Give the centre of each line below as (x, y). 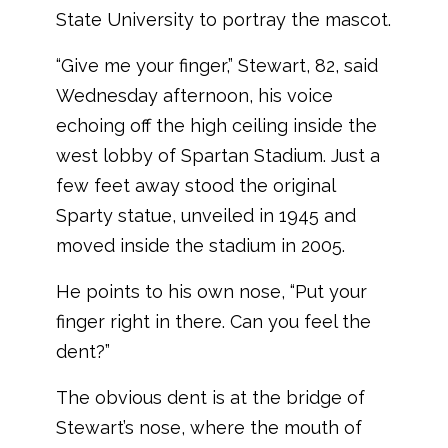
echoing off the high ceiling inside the (216, 125)
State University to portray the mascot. (223, 19)
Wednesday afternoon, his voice (194, 95)
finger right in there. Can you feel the (213, 321)
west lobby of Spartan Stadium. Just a (218, 155)
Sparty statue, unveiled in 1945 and (206, 215)
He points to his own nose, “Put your (211, 291)
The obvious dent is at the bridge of (210, 397)
